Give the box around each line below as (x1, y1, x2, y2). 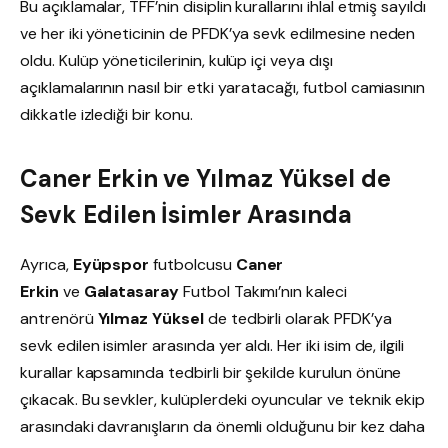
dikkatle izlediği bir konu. (20, 104, 193, 126)
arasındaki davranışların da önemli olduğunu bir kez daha (20, 415, 426, 437)
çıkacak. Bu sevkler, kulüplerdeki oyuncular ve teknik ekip (20, 388, 426, 410)
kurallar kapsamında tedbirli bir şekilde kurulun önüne (20, 361, 402, 383)
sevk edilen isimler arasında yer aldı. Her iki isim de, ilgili (20, 334, 405, 356)
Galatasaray (83, 280, 180, 302)
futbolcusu (149, 253, 236, 275)
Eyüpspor (72, 253, 150, 275)
